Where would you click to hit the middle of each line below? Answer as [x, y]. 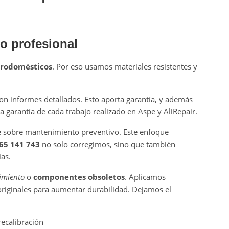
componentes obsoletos [79, 177]
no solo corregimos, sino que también [107, 144]
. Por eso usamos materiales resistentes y [124, 66]
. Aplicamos [145, 177]
